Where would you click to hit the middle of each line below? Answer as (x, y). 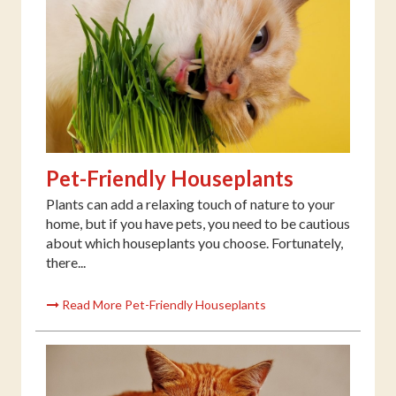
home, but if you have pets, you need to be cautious (198, 223)
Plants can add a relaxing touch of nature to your (190, 203)
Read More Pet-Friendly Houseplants (163, 304)
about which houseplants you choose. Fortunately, (194, 242)
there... (66, 262)
